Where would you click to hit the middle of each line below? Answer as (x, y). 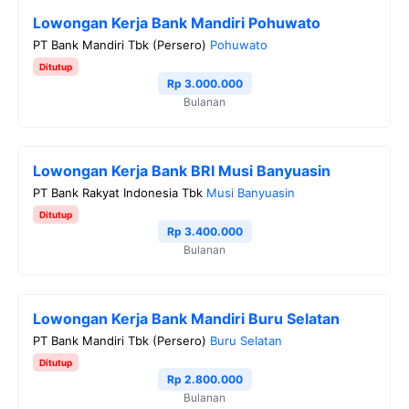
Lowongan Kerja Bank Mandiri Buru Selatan (186, 318)
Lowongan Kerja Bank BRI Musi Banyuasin (182, 170)
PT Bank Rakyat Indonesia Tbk (118, 192)
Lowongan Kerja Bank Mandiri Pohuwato (177, 22)
